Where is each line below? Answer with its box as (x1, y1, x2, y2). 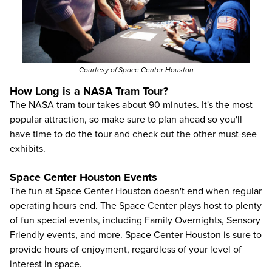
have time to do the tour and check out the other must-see (10, 128, 257, 141)
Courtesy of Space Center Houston (78, 66, 194, 75)
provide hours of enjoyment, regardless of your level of (10, 243, 242, 256)
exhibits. (10, 143, 46, 155)
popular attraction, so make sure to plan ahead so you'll (10, 114, 242, 126)
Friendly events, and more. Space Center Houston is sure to (10, 229, 262, 242)
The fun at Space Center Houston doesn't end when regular (10, 185, 262, 198)
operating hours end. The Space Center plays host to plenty (10, 200, 262, 212)
